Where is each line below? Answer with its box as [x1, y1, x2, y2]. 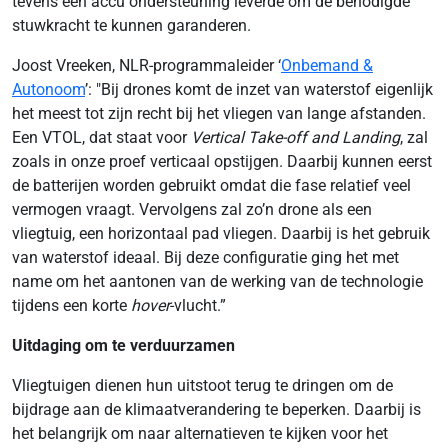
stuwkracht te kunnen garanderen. [12, 16, 251, 35]
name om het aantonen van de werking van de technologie [12, 272, 423, 291]
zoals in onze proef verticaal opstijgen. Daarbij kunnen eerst [12, 152, 432, 171]
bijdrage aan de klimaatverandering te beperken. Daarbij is [12, 400, 421, 419]
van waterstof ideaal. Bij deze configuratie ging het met [12, 248, 399, 267]
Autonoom [12, 80, 85, 99]
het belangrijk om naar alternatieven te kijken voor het [12, 424, 388, 443]
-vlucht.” [170, 296, 226, 315]
